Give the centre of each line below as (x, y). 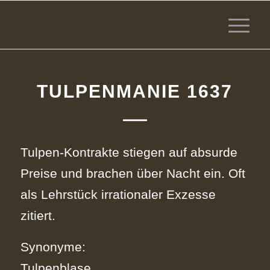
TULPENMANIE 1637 (135, 91)
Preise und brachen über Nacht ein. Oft (133, 173)
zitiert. (38, 215)
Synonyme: (53, 247)
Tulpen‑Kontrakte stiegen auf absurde (129, 152)
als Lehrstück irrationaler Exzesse (118, 194)
